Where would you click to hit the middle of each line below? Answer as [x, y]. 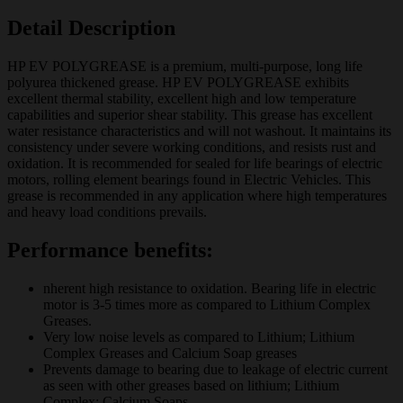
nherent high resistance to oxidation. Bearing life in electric [210, 289]
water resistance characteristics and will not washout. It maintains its [199, 131]
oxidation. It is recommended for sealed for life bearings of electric [195, 164]
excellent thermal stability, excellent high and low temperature [182, 99]
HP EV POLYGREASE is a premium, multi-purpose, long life [185, 67]
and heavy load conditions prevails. [107, 212]
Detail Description [91, 28]
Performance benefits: [110, 251]
